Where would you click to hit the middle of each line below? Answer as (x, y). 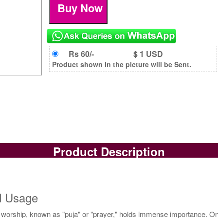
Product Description (109, 152)
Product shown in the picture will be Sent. (122, 64)
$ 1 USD (148, 54)
